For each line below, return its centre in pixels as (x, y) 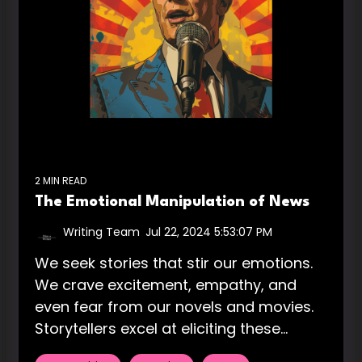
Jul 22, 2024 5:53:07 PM (209, 232)
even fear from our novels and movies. (174, 306)
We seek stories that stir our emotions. (174, 263)
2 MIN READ (61, 180)
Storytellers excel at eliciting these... (161, 328)
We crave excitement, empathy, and (166, 284)
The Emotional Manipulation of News (172, 202)
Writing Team (101, 232)
